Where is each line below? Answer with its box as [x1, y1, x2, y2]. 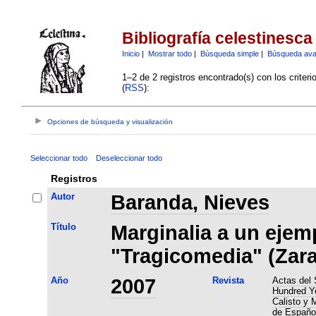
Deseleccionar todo [95, 153, 162, 162]
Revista [212, 274, 244, 286]
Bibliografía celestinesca [121, 29, 312, 48]
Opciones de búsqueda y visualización [47, 118, 174, 126]
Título [50, 221, 76, 232]
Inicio [121, 49, 140, 58]
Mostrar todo [147, 49, 192, 58]
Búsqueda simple [200, 49, 259, 58]
